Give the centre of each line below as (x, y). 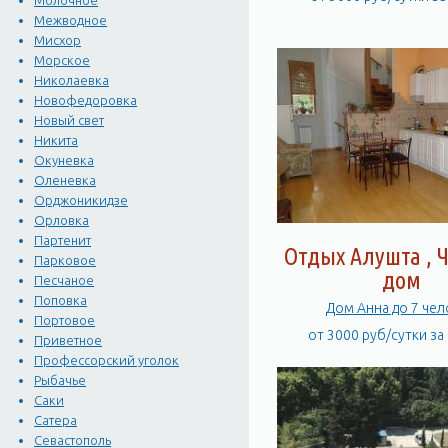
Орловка (62, 220)
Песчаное (64, 280)
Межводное (71, 20)
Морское (62, 60)
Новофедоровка (86, 100)
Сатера (56, 420)
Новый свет (69, 120)
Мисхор (58, 40)
